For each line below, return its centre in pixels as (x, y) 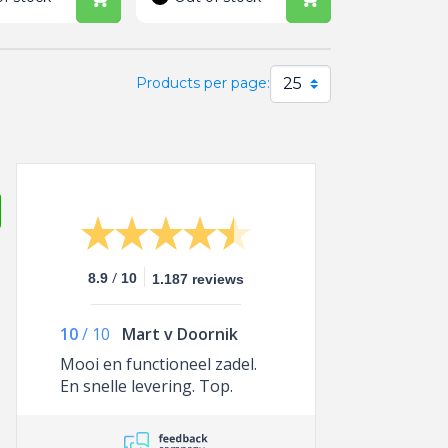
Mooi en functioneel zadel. (158, 363)
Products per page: (202, 83)
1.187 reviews (198, 278)
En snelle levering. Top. (146, 385)
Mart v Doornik (180, 333)
